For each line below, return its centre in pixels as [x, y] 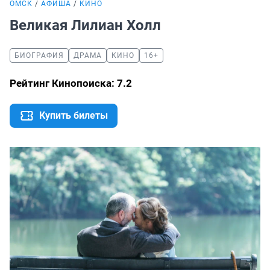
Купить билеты [74, 115]
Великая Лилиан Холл [87, 25]
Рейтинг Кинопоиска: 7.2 [71, 83]
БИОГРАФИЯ [39, 55]
